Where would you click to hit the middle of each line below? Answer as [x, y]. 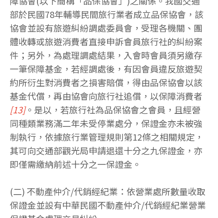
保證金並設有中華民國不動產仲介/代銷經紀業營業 [108, 205]
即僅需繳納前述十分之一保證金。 [75, 164]
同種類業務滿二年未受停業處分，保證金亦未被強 [106, 123]
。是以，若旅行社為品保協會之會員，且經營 [113, 110]
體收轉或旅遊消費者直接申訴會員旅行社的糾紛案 [106, 42]
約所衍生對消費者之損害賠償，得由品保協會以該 [106, 82]
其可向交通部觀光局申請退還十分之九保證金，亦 [106, 151]
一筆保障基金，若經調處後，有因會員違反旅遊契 [106, 69]
